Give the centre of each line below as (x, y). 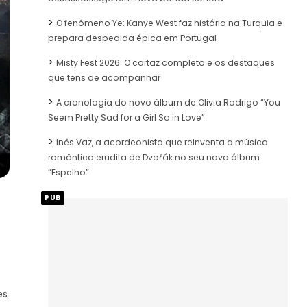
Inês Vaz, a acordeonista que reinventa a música (162, 142)
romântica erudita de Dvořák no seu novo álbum (154, 157)
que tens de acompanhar (104, 77)
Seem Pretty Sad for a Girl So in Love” (126, 117)
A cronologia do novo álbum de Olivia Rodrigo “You (168, 102)
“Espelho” (69, 172)
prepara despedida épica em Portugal (132, 38)
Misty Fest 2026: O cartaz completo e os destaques (165, 62)
